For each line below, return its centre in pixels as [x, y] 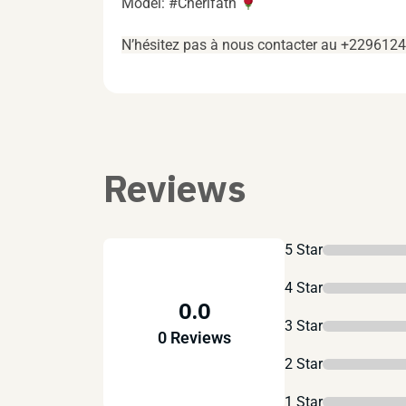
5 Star [304, 250]
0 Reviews [194, 338]
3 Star [304, 326]
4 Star [304, 288]
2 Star [304, 364]
